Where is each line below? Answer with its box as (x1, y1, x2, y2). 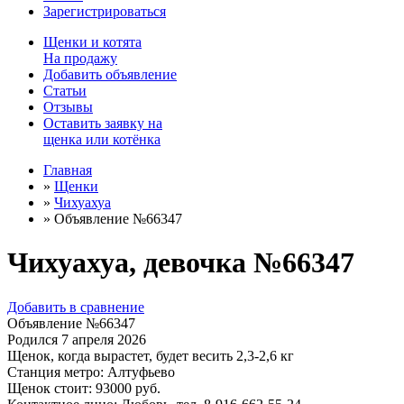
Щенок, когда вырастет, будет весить (7, 347, 236, 363)
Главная (43, 162, 92, 178)
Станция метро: (7, 363, 104, 380)
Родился (7, 331, 61, 347)
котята (103, 34, 142, 50)
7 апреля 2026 (61, 331, 146, 347)
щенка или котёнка (43, 132, 161, 147)
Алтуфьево (107, 363, 175, 380)
